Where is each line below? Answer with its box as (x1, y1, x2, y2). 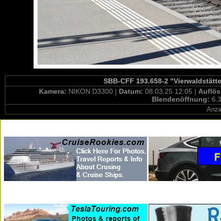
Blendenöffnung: (151, 95, 212, 103)
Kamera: (39, 87, 69, 95)
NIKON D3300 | (69, 87, 119, 95)
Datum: (119, 87, 145, 95)
